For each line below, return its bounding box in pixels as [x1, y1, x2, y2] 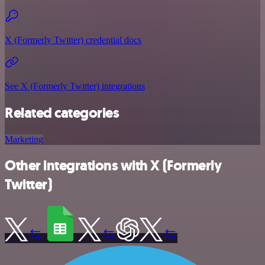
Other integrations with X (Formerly [5, 156, 222, 176]
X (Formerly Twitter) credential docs [5, 34, 141, 45]
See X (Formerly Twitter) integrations [5, 80, 145, 91]
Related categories [5, 103, 119, 122]
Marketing [5, 134, 43, 144]
